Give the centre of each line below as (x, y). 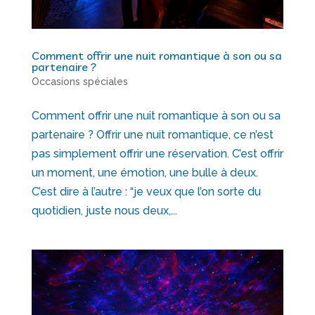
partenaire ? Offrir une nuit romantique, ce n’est (152, 134)
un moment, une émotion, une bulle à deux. (144, 172)
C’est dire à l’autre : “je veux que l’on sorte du (146, 191)
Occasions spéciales (79, 81)
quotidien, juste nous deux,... (104, 210)
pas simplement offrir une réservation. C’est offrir (157, 153)
